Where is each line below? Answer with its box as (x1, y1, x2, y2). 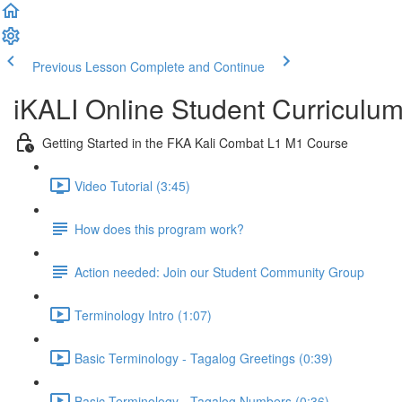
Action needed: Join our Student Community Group (74, 262, 364, 281)
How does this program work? (74, 219, 244, 238)
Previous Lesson (32, 57, 127, 75)
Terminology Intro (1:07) (74, 305, 212, 324)
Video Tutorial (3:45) (74, 176, 190, 195)
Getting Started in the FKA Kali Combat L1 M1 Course (42, 133, 348, 152)
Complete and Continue (130, 57, 265, 75)
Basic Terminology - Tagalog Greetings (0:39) (74, 348, 333, 367)
